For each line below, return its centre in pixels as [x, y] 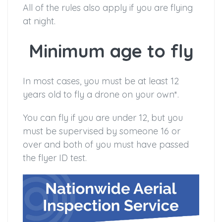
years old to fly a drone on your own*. [101, 94]
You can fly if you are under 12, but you [103, 117]
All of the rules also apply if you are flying [108, 7]
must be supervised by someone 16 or [102, 131]
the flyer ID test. [55, 158]
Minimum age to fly [111, 51]
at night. [39, 21]
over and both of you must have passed [106, 144]
